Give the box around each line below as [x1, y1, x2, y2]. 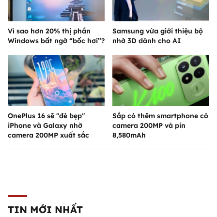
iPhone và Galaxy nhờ [8, 121, 82, 130]
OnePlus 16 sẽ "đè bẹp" [8, 111, 85, 121]
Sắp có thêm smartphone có [112, 111, 208, 121]
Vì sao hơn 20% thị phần [8, 27, 91, 36]
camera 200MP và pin [112, 121, 186, 130]
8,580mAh [112, 131, 146, 140]
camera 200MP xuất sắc [8, 131, 89, 140]
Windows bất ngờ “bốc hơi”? [8, 36, 105, 46]
